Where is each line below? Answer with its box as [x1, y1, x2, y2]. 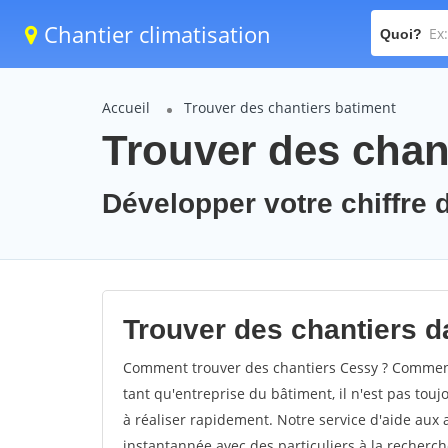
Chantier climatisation [38, 19, 271, 49]
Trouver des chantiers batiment [184, 98, 396, 117]
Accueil [102, 98, 150, 117]
